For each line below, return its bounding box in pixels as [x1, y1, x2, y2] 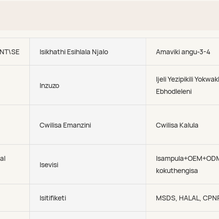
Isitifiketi [39, 193, 66, 202]
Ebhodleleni [156, 87, 192, 96]
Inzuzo [39, 80, 59, 90]
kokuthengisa [156, 166, 198, 175]
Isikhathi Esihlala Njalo [39, 47, 108, 56]
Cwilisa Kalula [156, 120, 199, 130]
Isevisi [39, 159, 58, 169]
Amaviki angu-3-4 [156, 47, 211, 56]
